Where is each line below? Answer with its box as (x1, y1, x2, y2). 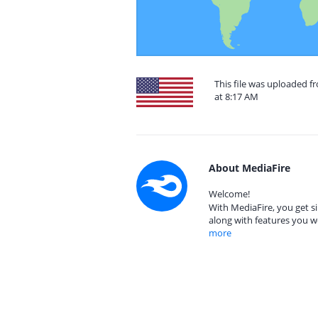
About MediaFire (209, 161, 290, 175)
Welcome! (209, 187, 250, 200)
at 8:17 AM (214, 90, 258, 103)
